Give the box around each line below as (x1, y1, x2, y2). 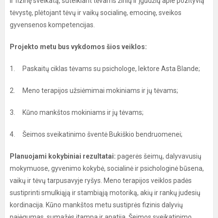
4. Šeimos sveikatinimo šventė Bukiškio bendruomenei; (10, 130, 182, 138)
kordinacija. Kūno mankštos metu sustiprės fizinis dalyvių (10, 201, 183, 209)
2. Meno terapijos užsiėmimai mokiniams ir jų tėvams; (10, 87, 178, 94)
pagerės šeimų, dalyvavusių (116, 152, 201, 160)
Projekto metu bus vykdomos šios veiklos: (10, 43, 147, 51)
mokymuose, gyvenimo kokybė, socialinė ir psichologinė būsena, (10, 164, 204, 172)
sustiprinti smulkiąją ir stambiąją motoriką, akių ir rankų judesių (10, 189, 200, 197)
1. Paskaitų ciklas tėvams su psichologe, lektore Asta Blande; (10, 65, 200, 73)
